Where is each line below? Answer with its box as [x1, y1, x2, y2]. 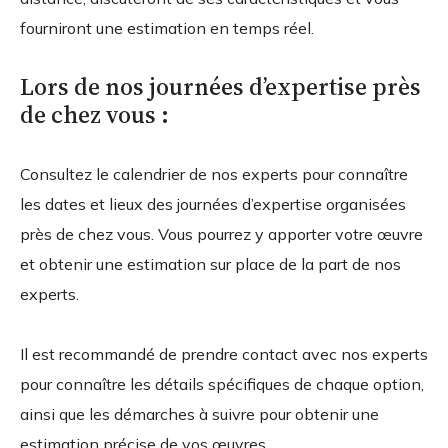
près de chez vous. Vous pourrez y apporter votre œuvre [20, 223, 423, 244]
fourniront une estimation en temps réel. [20, 17, 314, 38]
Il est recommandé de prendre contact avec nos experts [20, 343, 428, 364]
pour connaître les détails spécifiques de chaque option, [20, 373, 424, 394]
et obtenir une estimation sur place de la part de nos [20, 253, 401, 274]
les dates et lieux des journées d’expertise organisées [20, 193, 406, 214]
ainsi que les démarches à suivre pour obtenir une [20, 403, 379, 424]
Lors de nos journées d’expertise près [20, 69, 421, 103]
